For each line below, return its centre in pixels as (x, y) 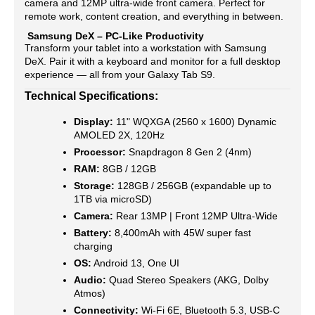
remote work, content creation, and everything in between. (154, 16)
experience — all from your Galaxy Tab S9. (120, 75)
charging (93, 246)
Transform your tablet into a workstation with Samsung (146, 48)
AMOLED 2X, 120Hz (119, 135)
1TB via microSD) (113, 199)
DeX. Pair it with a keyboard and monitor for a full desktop (153, 61)
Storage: (94, 186)
